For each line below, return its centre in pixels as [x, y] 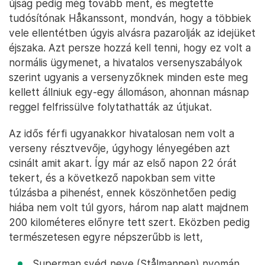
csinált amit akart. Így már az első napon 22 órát [123, 163]
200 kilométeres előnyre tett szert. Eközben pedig [129, 222]
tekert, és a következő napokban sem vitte [112, 178]
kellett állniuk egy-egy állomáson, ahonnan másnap [129, 92]
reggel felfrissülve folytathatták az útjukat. [110, 107]
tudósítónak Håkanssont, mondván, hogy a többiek [130, 18]
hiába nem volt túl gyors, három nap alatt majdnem [129, 208]
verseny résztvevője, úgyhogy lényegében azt [119, 148]
